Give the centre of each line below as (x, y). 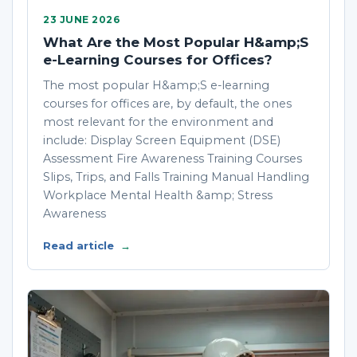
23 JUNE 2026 (82, 20)
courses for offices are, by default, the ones (167, 104)
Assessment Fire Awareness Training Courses (173, 159)
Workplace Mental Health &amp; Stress (158, 195)
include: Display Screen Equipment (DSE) (162, 140)
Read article (80, 245)
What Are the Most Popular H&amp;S (176, 42)
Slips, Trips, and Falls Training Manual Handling (176, 177)
